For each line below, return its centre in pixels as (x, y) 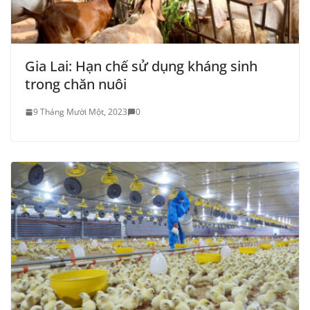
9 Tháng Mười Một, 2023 (80, 112)
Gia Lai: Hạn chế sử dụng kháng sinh (141, 66)
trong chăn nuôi (76, 84)
